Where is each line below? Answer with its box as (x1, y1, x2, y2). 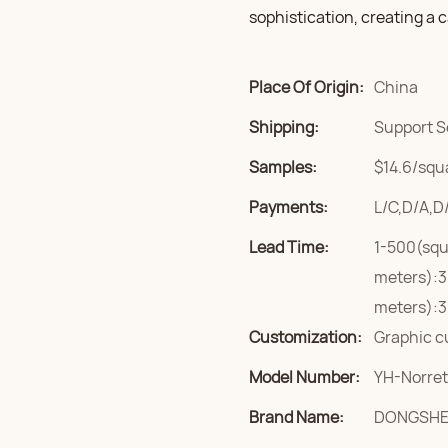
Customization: (249, 326, 362, 348)
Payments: (249, 196, 328, 218)
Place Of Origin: (249, 76, 364, 98)
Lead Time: (249, 236, 329, 258)
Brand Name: (249, 406, 344, 428)
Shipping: (249, 116, 319, 138)
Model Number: (249, 366, 360, 388)
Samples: (249, 156, 317, 178)
